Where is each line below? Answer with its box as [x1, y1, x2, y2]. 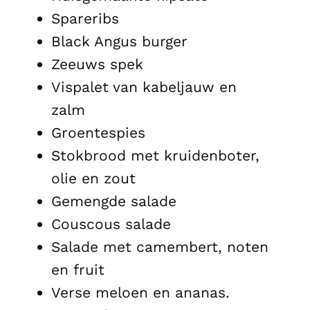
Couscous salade [51, 215, 171, 232]
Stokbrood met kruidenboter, [51, 146, 259, 164]
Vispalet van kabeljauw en [51, 77, 237, 95]
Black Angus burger [51, 32, 188, 50]
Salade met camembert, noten [51, 237, 268, 255]
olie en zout [51, 169, 136, 187]
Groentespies [51, 123, 145, 141]
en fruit [51, 260, 104, 278]
